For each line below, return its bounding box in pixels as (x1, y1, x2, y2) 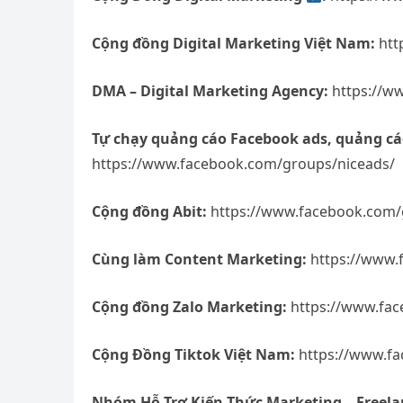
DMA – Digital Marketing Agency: (92, 81, 328, 101)
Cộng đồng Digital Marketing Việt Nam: (92, 33, 375, 53)
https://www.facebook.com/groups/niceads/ (92, 154, 395, 174)
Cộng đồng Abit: (92, 201, 207, 221)
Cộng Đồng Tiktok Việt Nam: (92, 345, 295, 364)
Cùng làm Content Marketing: (92, 249, 307, 269)
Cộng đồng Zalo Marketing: (92, 297, 287, 317)
